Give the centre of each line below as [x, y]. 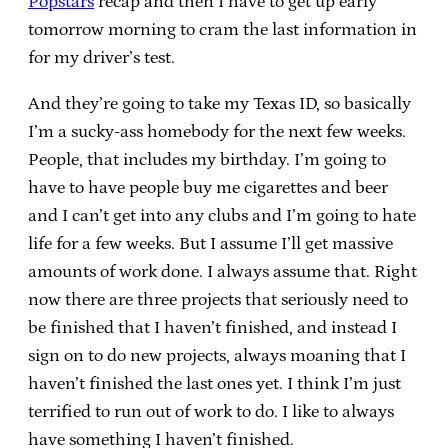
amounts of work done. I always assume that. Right [222, 271]
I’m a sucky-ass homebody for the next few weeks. [217, 131]
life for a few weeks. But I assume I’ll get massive [210, 243]
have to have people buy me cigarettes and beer [208, 187]
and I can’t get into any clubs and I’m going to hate [222, 215]
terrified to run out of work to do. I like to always [211, 411]
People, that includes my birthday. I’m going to [207, 159]
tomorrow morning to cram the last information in [222, 29]
